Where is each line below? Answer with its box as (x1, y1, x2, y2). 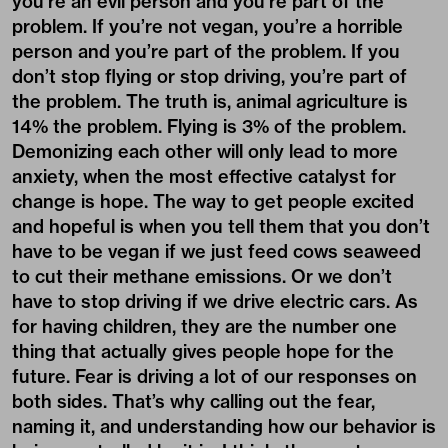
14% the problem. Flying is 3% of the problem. (12, 115, 406, 139)
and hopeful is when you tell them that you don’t (12, 215, 430, 239)
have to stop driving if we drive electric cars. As (12, 290, 418, 314)
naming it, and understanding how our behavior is (12, 415, 436, 439)
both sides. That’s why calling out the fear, (12, 390, 375, 414)
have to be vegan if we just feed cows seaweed (12, 240, 421, 264)
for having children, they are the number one (12, 315, 397, 339)
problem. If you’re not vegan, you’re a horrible (12, 15, 403, 39)
